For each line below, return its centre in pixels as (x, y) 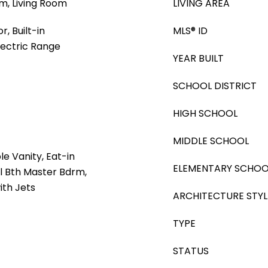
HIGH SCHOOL (205, 113)
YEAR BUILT (198, 58)
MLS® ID (190, 31)
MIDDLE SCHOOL (211, 141)
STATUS (191, 251)
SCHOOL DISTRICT (215, 86)
